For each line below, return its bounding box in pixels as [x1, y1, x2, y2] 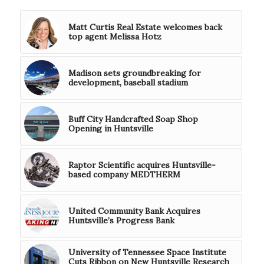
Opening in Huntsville [68, 123, 153, 134]
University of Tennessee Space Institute [68, 247, 226, 258]
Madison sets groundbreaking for [68, 68, 201, 79]
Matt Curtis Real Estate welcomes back [68, 22, 222, 33]
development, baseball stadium [68, 77, 188, 88]
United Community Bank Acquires [68, 206, 200, 217]
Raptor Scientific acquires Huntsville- [68, 160, 216, 171]
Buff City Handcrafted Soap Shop [68, 114, 198, 125]
